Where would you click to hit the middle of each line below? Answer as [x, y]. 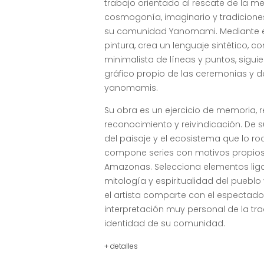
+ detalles [121, 246]
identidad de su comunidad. [165, 224]
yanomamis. [131, 88]
